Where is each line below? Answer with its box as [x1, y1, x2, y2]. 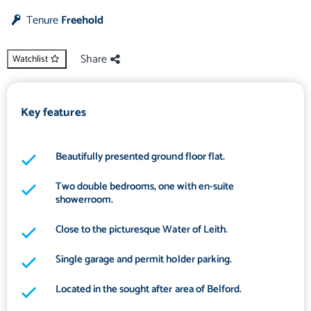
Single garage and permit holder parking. [56, 251, 232, 269]
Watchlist [12, 51, 48, 67]
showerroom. [56, 191, 114, 209]
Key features [21, 103, 86, 123]
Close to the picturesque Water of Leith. [56, 221, 228, 239]
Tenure [24, 11, 62, 31]
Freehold [61, 11, 104, 31]
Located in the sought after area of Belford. [56, 280, 242, 299]
